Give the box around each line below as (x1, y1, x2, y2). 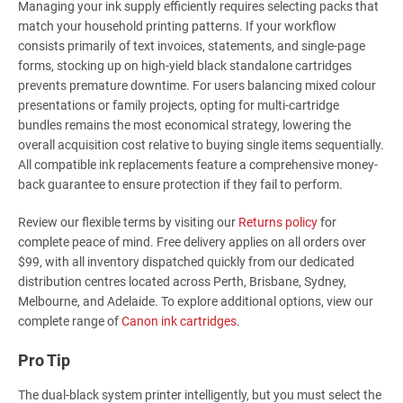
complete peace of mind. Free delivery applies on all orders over (18, 235, 366, 250)
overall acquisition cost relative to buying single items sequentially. (18, 138, 384, 153)
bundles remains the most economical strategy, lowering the (18, 118, 351, 133)
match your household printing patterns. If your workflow (18, 19, 336, 34)
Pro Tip (18, 351, 70, 371)
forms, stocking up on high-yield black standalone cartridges (18, 58, 352, 74)
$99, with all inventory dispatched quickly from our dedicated (18, 255, 354, 270)
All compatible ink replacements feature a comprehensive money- (18, 157, 378, 173)
